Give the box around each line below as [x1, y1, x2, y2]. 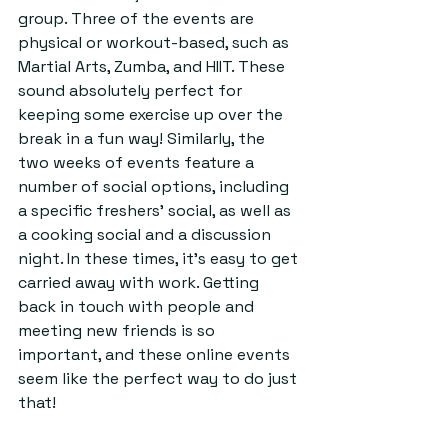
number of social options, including [18, 176, 293, 197]
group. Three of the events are [18, 8, 258, 29]
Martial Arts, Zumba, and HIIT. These [18, 56, 289, 77]
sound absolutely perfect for [18, 80, 246, 101]
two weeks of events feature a [18, 152, 258, 173]
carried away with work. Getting [18, 272, 263, 293]
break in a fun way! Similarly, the [18, 128, 269, 149]
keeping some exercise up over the [18, 104, 287, 125]
